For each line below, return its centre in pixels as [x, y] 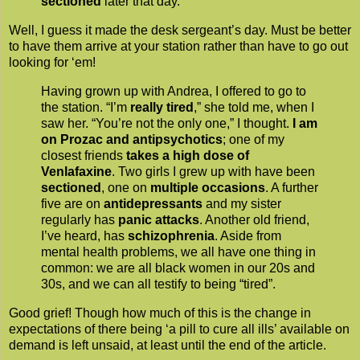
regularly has [80, 220]
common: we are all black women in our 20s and [178, 268]
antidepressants [153, 204]
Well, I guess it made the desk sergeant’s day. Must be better [180, 31]
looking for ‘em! [52, 63]
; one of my [254, 140]
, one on [126, 188]
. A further [292, 188]
